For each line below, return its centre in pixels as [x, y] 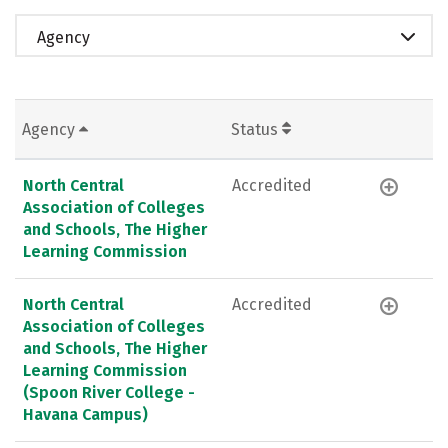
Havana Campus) [85, 414]
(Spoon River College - [109, 392]
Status [256, 129]
